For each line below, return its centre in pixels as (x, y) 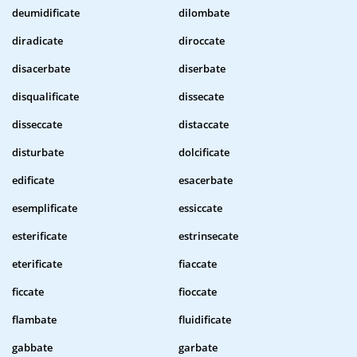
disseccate (37, 125)
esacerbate (206, 180)
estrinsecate (208, 236)
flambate (34, 320)
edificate (33, 180)
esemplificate (45, 208)
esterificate (39, 236)
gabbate (32, 348)
